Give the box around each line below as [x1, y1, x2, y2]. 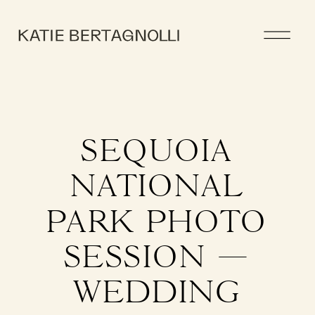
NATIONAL [70, 169, 245, 205]
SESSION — [64, 240, 251, 276]
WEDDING [74, 276, 241, 311]
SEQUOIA [82, 134, 233, 169]
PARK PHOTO [47, 205, 268, 240]
